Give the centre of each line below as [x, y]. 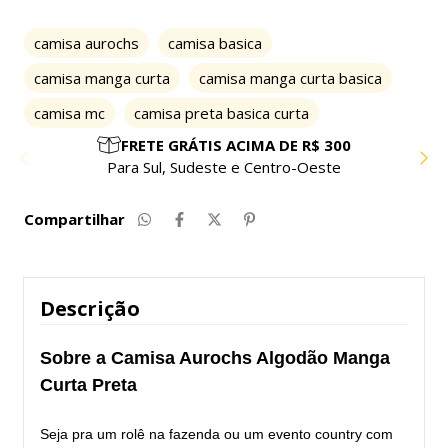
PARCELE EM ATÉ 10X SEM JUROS [236, 145]
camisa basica [215, 43]
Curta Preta [91, 385]
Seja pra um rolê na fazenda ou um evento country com [216, 434]
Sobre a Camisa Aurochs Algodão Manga [215, 358]
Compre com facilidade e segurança [224, 167]
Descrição [90, 309]
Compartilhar [74, 219]
